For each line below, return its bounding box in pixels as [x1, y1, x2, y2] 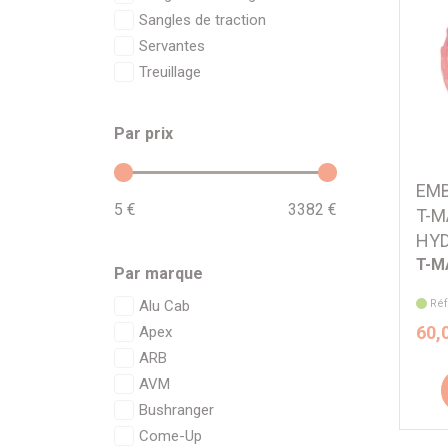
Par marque [114, 264, 203, 283]
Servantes [139, 37, 205, 55]
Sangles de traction [139, 11, 266, 29]
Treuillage [139, 63, 201, 81]
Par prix [114, 124, 173, 143]
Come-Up [139, 427, 202, 445]
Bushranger [139, 401, 214, 419]
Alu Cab [139, 297, 190, 315]
